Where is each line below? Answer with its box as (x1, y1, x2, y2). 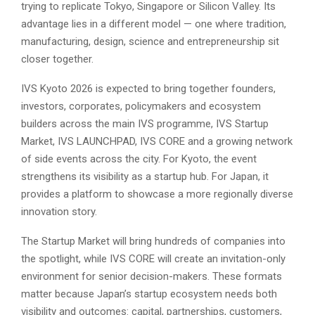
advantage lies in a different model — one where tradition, (21, 18, 286, 31)
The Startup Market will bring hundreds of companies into (21, 235, 285, 248)
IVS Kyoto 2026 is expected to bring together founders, (21, 82, 276, 96)
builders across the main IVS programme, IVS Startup (21, 117, 269, 131)
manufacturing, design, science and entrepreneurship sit (21, 35, 279, 49)
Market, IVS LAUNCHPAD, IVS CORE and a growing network (21, 135, 292, 148)
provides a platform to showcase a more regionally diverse (21, 188, 293, 201)
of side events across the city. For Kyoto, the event (21, 153, 257, 166)
